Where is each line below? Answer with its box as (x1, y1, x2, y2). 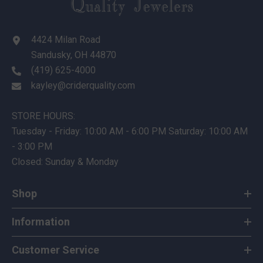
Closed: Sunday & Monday (12, 156, 119, 167)
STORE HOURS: (12, 110, 75, 122)
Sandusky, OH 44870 (31, 49, 116, 60)
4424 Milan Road (31, 33, 100, 45)
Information (12, 215, 70, 228)
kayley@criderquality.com (31, 79, 135, 91)
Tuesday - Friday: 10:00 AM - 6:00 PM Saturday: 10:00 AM (12, 125, 248, 137)
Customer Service (12, 243, 99, 256)
